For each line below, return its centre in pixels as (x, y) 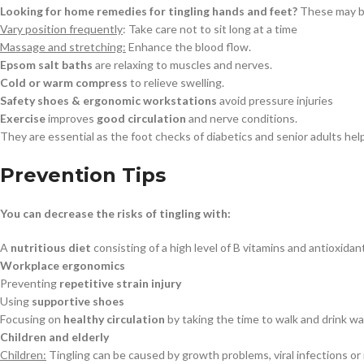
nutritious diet (51, 248)
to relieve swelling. (176, 83)
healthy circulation (114, 319)
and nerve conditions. (242, 119)
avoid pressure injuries (275, 101)
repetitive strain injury (120, 284)
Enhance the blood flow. (188, 47)
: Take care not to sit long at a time (210, 29)
